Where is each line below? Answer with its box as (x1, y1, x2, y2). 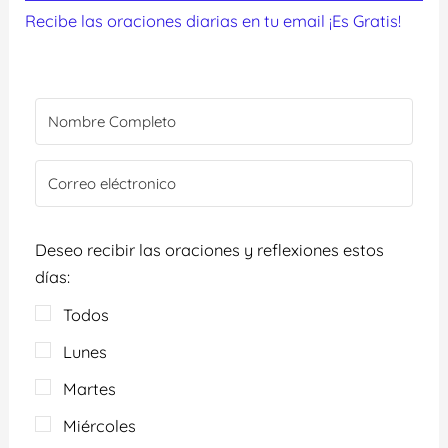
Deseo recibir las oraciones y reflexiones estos (35, 240, 385, 261)
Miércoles (63, 415, 137, 436)
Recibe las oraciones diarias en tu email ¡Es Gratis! (25, 11, 402, 32)
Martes (63, 378, 117, 399)
